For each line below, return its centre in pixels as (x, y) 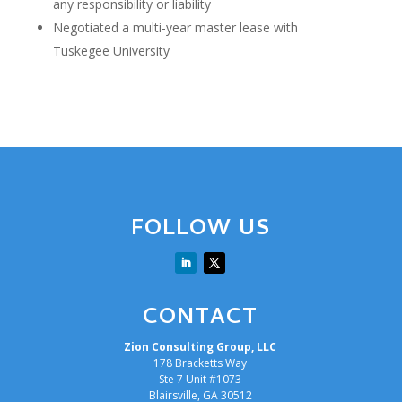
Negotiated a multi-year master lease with (175, 28)
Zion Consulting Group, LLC (201, 347)
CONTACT (201, 319)
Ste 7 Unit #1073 (201, 380)
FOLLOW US (200, 231)
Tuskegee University (111, 51)
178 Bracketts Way (201, 363)
